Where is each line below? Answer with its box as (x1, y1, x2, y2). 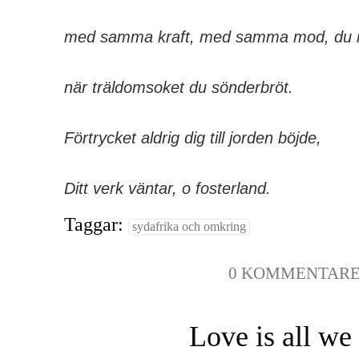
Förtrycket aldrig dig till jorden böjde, (64, 129, 321, 147)
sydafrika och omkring (132, 220, 246, 233)
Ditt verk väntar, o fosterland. (64, 179, 271, 197)
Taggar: (64, 214, 128, 235)
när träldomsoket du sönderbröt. (64, 79, 293, 96)
